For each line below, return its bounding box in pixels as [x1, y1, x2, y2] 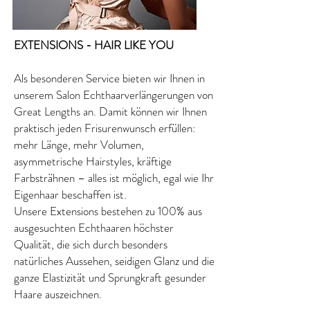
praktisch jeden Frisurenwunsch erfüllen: [14, 120, 195, 136]
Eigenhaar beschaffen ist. [14, 186, 127, 203]
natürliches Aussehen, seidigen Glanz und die [14, 253, 215, 269]
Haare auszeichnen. [14, 286, 102, 302]
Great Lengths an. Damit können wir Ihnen [14, 103, 207, 120]
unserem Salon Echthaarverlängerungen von [14, 86, 213, 103]
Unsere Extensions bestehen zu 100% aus [14, 203, 202, 219]
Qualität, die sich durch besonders [14, 236, 167, 253]
